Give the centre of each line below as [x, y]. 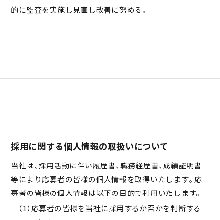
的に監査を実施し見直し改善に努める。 [79, 10]
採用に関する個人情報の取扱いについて [90, 146]
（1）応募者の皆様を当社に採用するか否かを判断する [110, 208]
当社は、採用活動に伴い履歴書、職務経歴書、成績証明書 [106, 165]
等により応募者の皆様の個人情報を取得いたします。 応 [107, 179]
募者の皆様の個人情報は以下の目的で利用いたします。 [106, 193]
